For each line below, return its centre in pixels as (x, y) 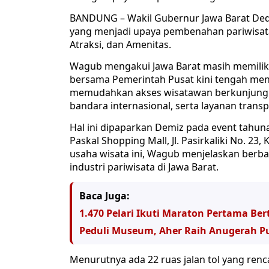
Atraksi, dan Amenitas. (120, 45)
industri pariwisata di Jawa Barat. (144, 167)
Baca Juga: (104, 196)
